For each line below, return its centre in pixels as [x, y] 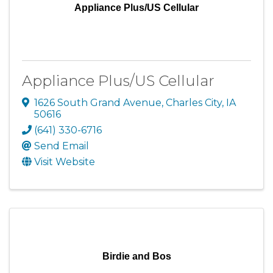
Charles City [194, 102]
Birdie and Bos [136, 256]
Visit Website [65, 161]
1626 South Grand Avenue [98, 102]
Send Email [62, 146]
